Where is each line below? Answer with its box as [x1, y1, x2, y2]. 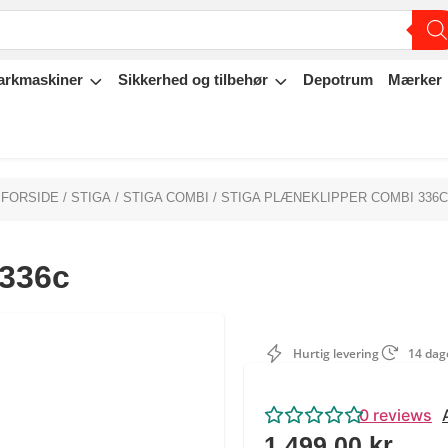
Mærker [388, 71, 442, 88]
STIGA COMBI [122, 190, 209, 206]
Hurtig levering [290, 345, 379, 363]
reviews [369, 405, 432, 426]
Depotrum [303, 71, 373, 88]
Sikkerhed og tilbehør [118, 71, 268, 88]
